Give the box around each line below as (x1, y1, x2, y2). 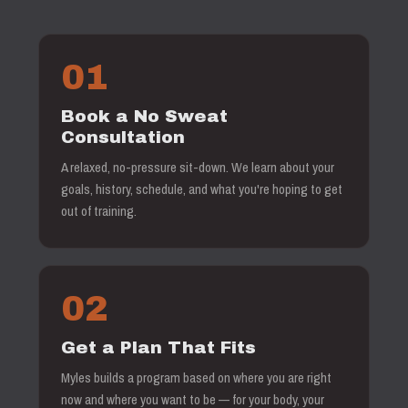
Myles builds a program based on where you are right (61, 368, 331, 387)
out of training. (61, 201, 137, 220)
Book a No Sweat (61, 107, 228, 126)
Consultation (61, 127, 185, 147)
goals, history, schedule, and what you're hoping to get (61, 179, 342, 199)
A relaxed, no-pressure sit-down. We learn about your (61, 158, 334, 177)
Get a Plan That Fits (61, 338, 256, 357)
